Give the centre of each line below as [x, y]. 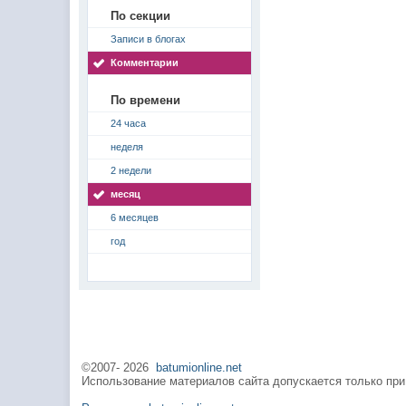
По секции [141, 16]
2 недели [131, 170]
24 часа [129, 123]
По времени [146, 100]
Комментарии [145, 63]
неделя [127, 147]
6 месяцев [135, 217]
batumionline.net [199, 367]
